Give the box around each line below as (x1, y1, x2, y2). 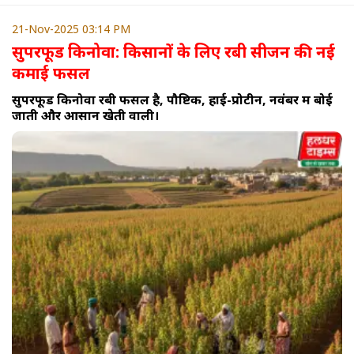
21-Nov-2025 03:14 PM (12, 21, 130, 37)
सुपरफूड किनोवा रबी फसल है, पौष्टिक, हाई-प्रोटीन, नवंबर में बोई (12, 91, 333, 109)
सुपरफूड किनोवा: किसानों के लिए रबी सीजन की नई (12, 41, 335, 63)
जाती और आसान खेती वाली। (12, 107, 159, 125)
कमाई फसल (12, 62, 90, 85)
